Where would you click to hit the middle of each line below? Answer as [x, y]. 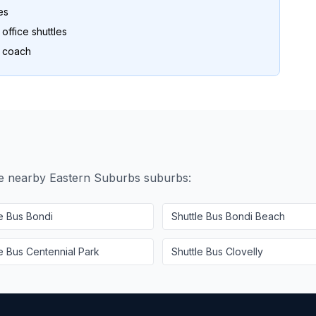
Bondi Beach [255, 216]
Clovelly [244, 251]
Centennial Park [63, 251]
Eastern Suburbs [95, 178]
